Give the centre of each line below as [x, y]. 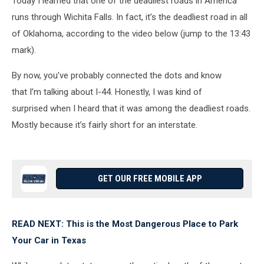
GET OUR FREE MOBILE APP [150, 179]
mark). [24, 50]
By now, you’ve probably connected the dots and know [117, 75]
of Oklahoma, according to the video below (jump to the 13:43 [131, 34]
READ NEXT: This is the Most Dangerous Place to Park [125, 224]
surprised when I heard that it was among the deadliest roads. [131, 108]
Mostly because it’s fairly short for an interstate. [105, 125]
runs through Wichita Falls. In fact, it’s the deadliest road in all [130, 17]
